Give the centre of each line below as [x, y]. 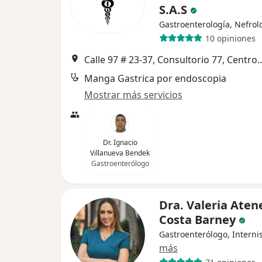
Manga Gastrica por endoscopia [155, 78]
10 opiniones [230, 38]
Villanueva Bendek [120, 153]
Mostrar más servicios [133, 95]
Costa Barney [197, 220]
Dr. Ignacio [120, 142]
